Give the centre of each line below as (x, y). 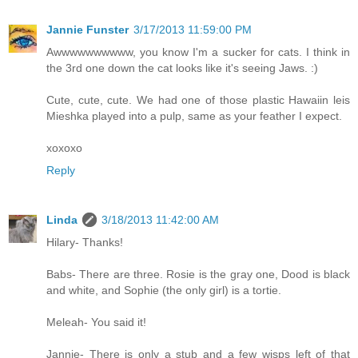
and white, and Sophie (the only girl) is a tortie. (164, 290)
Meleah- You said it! (96, 322)
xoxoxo (64, 148)
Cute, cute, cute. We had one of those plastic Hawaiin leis (198, 100)
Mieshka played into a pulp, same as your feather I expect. (194, 116)
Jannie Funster (88, 30)
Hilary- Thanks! (85, 243)
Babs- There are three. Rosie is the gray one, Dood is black (198, 274)
